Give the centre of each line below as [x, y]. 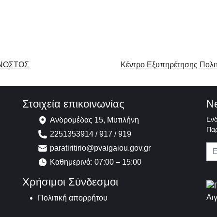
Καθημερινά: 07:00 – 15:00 [96, 162]
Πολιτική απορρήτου [73, 198]
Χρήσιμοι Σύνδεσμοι [70, 182]
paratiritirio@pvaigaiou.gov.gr [100, 148]
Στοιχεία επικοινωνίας [73, 104]
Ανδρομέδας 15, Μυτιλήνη [94, 120]
